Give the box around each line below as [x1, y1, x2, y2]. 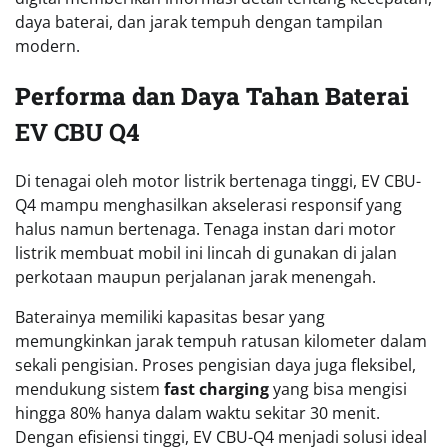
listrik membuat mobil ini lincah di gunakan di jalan [15, 242, 397, 265]
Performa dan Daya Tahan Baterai [15, 79, 409, 112]
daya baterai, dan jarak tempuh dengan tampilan [15, 10, 383, 33]
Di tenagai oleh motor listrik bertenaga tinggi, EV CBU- [15, 170, 421, 193]
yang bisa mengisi [269, 378, 407, 401]
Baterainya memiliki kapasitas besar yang [15, 306, 325, 329]
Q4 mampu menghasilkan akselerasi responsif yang [15, 194, 402, 217]
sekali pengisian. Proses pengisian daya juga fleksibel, [15, 354, 416, 377]
